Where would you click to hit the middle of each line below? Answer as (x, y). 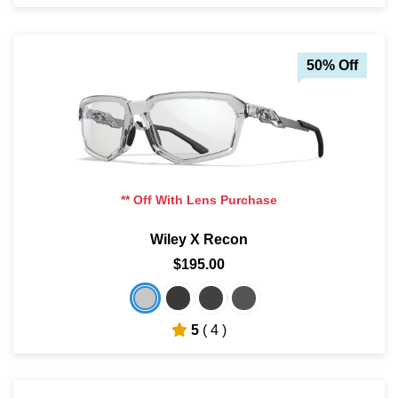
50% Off (332, 65)
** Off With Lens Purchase (199, 199)
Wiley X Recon (199, 239)
